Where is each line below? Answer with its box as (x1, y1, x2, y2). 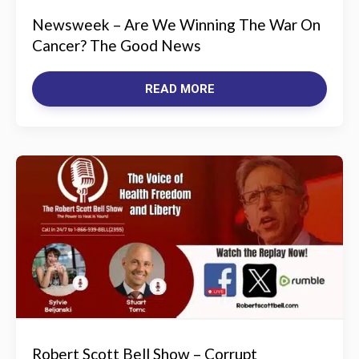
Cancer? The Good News (32, 36, 201, 54)
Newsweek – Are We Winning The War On (32, 15, 321, 34)
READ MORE (144, 82, 215, 96)
